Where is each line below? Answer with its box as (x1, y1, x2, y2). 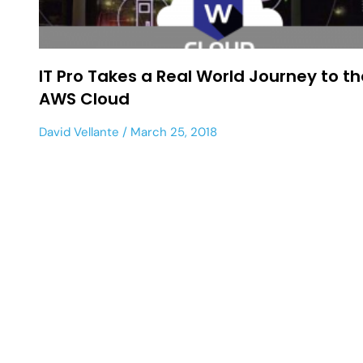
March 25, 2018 (127, 123, 217, 140)
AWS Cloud (39, 87, 130, 110)
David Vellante (39, 123, 119, 140)
